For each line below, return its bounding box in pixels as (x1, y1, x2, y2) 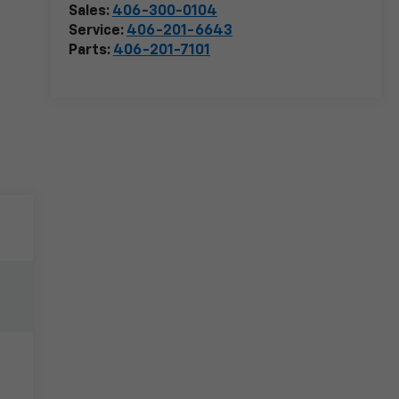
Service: (68, 24, 126, 39)
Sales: (68, 4, 112, 20)
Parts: (68, 44, 113, 59)
